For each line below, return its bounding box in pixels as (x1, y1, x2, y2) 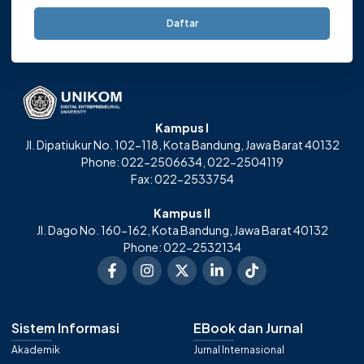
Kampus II (154, 206, 210, 221)
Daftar (166, 17, 198, 30)
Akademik (11, 344, 60, 357)
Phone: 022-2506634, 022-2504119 (80, 154, 284, 170)
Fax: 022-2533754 (130, 171, 234, 187)
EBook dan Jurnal (193, 319, 303, 337)
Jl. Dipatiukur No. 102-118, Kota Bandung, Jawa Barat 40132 (24, 137, 340, 153)
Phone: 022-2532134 (123, 240, 241, 255)
